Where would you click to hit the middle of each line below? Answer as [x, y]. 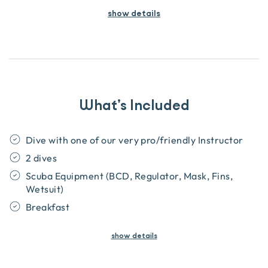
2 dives [42, 158]
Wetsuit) [45, 189]
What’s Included [134, 106]
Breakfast [48, 207]
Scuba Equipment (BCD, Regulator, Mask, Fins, [130, 176]
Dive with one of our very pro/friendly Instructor [135, 140]
